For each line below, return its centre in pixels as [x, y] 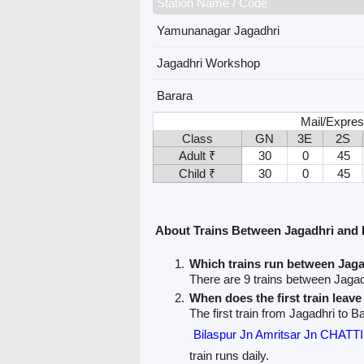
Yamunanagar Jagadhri [218, 30]
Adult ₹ [197, 155]
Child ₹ [197, 173]
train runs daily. [229, 355]
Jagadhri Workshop [208, 63]
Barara [174, 95]
